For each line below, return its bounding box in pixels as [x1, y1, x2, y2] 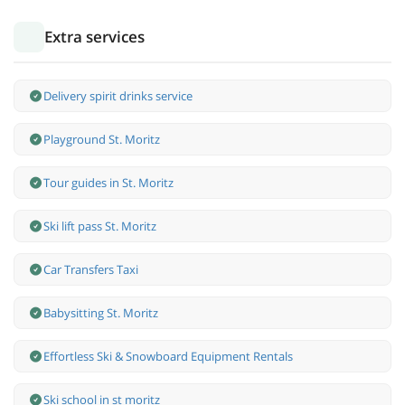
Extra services [44, 26, 145, 48]
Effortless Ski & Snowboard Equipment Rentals [43, 348, 293, 365]
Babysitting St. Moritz [43, 305, 158, 322]
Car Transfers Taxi [43, 261, 138, 278]
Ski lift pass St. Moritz [43, 218, 156, 235]
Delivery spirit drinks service [43, 88, 193, 105]
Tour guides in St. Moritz [43, 174, 174, 192]
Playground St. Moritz [43, 131, 160, 148]
